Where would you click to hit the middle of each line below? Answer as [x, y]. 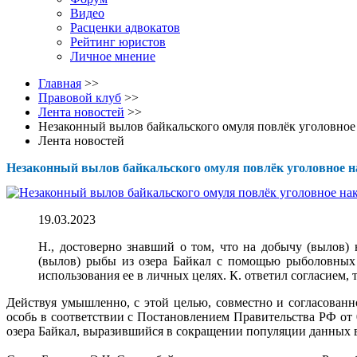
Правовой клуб [80, 98]
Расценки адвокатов [125, 27]
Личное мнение [113, 56]
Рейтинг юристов [118, 42]
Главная [60, 83]
